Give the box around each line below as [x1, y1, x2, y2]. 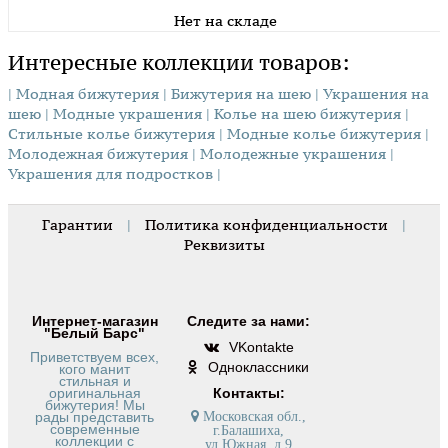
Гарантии [42, 215, 113, 235]
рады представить [35, 409, 155, 426]
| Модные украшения [45, 104, 202, 124]
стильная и [58, 373, 131, 390]
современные [49, 421, 140, 438]
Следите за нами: [187, 313, 311, 330]
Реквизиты [183, 235, 265, 255]
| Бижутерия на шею [163, 84, 311, 104]
